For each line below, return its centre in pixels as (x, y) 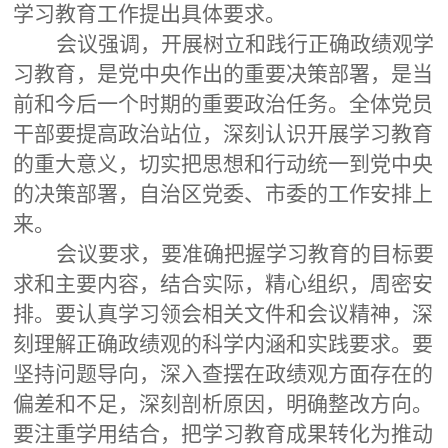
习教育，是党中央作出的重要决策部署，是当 (223, 73)
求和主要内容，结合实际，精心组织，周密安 (223, 283)
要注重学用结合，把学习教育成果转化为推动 (223, 433)
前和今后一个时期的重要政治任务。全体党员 (223, 103)
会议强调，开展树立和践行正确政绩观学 (245, 43)
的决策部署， (76, 193)
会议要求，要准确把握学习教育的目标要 (245, 253)
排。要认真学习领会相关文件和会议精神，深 (223, 313)
